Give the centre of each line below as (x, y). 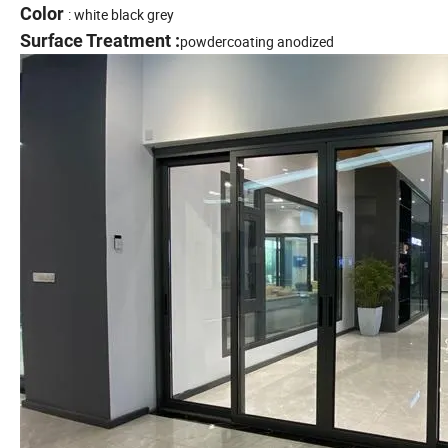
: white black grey (122, 15)
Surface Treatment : (100, 41)
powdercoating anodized (258, 42)
